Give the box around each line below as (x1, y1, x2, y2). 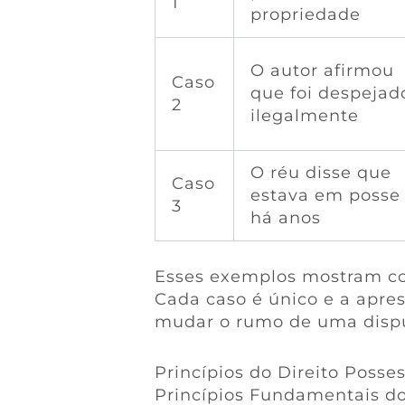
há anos (250, 207, 321, 228)
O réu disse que (250, 162, 391, 183)
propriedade (250, 4, 361, 24)
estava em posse (250, 184, 400, 205)
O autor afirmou (250, 60, 394, 80)
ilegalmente (250, 105, 359, 126)
